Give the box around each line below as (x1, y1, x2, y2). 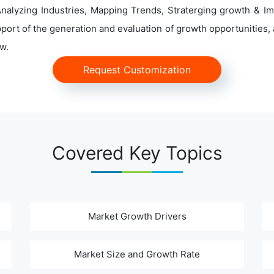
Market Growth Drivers (87, 210, 187, 223)
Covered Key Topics (51, 142, 223, 165)
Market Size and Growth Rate (74, 248, 200, 261)
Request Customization (83, 64, 191, 76)
